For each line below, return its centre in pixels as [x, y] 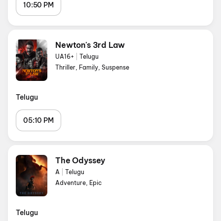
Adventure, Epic [78, 183]
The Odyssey [80, 160]
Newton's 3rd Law [90, 45]
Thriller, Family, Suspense [92, 67]
